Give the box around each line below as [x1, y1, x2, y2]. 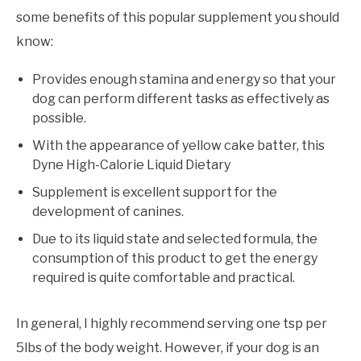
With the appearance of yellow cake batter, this [32, 138, 325, 154]
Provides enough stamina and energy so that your [32, 72, 336, 88]
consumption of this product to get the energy [32, 251, 317, 267]
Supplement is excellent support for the [32, 185, 277, 201]
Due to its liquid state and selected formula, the [32, 231, 317, 247]
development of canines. [32, 204, 184, 220]
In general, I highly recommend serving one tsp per [16, 316, 327, 332]
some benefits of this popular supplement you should [16, 10, 339, 26]
